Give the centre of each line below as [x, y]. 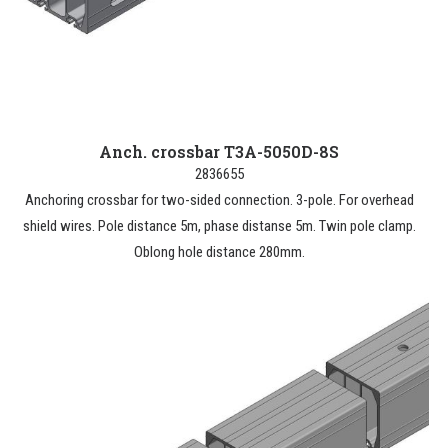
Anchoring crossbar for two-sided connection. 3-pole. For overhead [219, 200]
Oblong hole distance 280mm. [219, 252]
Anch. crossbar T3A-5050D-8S [219, 151]
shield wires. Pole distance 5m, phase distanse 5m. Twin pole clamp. [219, 226]
